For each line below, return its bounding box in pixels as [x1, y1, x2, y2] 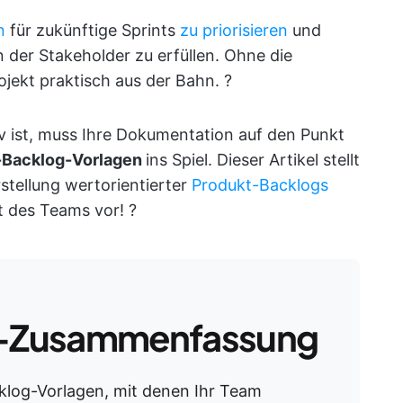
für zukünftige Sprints [5, 21, 180, 40]
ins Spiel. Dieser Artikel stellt [146, 150, 360, 169]
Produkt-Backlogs [192, 175, 328, 194]
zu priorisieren [180, 21, 288, 40]
